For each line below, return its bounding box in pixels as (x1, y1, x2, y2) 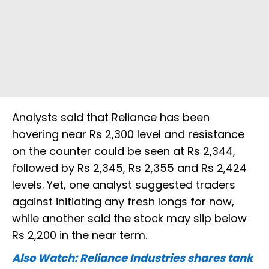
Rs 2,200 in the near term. (12, 228, 147, 243)
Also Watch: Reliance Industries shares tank (12, 250, 253, 266)
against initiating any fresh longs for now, (12, 194, 234, 210)
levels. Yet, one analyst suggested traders (12, 177, 235, 193)
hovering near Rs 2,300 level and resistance (12, 127, 244, 142)
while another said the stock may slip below (12, 211, 247, 226)
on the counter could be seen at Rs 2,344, (12, 144, 235, 159)
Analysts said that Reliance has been (12, 110, 210, 125)
